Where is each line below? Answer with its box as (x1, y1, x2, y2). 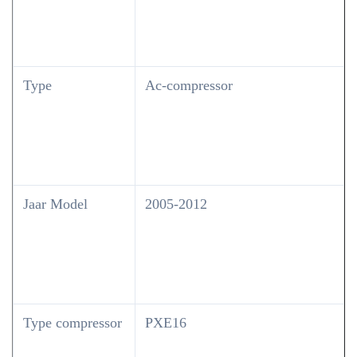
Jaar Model (23, 196, 88, 212)
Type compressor (23, 315, 122, 331)
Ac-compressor (145, 77, 233, 93)
